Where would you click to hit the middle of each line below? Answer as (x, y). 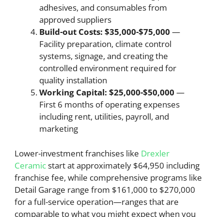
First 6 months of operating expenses (109, 104)
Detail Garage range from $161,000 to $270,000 (105, 189)
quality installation (73, 80)
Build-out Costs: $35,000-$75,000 (105, 32)
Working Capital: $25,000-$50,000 (107, 92)
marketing (59, 129)
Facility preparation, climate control (105, 44)
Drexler (155, 153)
